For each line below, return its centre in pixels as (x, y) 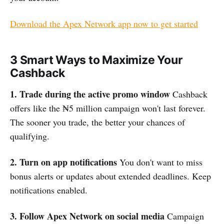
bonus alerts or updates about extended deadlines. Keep (110, 176)
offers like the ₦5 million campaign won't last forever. (108, 108)
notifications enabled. (49, 190)
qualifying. (30, 136)
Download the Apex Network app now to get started (104, 23)
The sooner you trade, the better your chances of (97, 122)
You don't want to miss (160, 162)
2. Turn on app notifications (63, 162)
